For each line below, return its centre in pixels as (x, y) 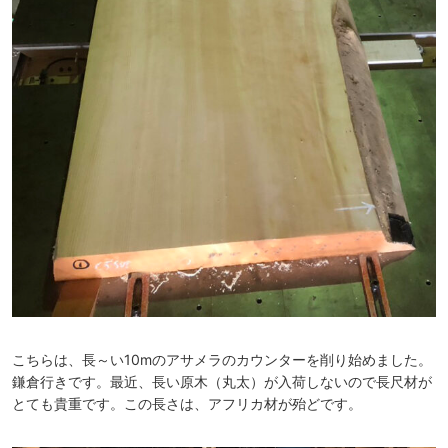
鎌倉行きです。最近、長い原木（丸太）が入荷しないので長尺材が (222, 382)
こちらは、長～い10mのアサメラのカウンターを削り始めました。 (222, 360)
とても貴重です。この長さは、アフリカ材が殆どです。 (187, 404)
